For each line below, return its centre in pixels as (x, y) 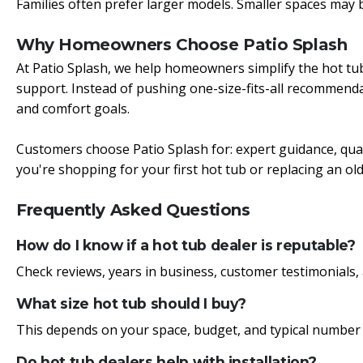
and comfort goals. (73, 109)
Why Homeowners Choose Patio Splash (182, 45)
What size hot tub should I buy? (132, 303)
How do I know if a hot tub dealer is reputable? (186, 245)
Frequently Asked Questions (133, 210)
